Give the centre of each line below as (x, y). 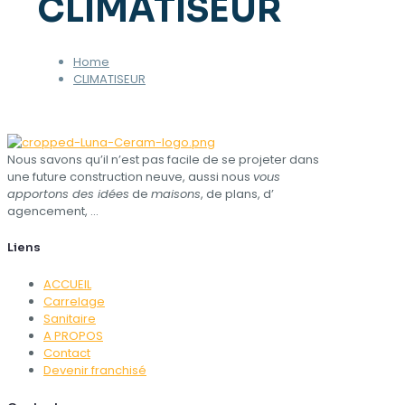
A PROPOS (73, 335)
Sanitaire (70, 318)
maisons (176, 193)
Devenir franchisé (95, 370)
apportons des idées (68, 193)
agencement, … (53, 211)
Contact (67, 353)
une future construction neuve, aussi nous (130, 176)
